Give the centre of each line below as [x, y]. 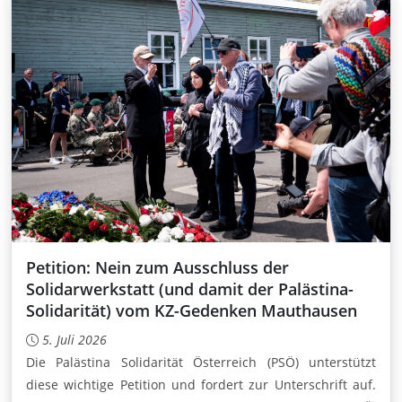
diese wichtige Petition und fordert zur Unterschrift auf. [201, 385]
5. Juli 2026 [74, 340]
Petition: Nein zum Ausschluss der [157, 268]
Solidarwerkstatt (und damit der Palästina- [190, 289]
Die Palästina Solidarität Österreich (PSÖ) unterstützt [201, 363]
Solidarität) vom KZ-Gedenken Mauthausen [192, 311]
